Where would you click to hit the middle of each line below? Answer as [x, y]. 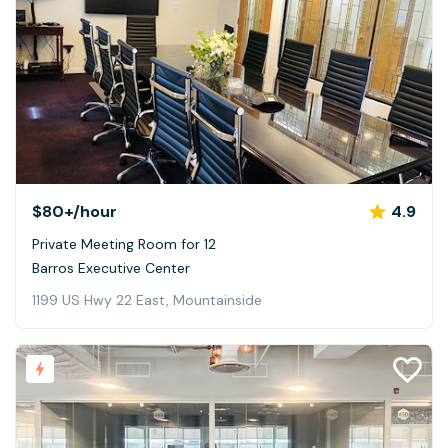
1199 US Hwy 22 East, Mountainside [147, 299]
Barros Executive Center [111, 267]
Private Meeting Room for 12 [124, 243]
